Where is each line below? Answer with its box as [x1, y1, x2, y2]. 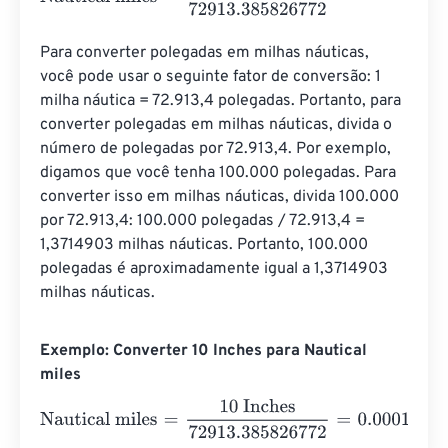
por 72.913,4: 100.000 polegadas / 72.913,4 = [40, 211, 369, 232]
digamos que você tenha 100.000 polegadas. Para [40, 163, 400, 184]
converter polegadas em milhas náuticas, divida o [40, 115, 396, 136]
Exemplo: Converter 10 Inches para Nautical [40, 341, 367, 362]
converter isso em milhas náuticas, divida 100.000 [40, 187, 403, 208]
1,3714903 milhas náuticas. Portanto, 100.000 [40, 235, 372, 256]
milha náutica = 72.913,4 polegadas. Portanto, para [40, 91, 405, 112]
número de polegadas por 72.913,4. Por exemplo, [40, 139, 395, 160]
